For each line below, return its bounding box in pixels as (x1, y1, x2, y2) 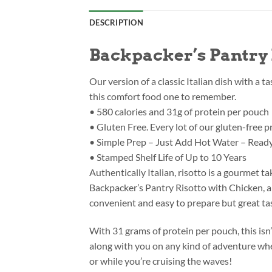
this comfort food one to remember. (89, 90, 236, 103)
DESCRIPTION (89, 17, 143, 27)
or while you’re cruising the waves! (89, 255, 232, 267)
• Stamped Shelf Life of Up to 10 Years (89, 151, 246, 163)
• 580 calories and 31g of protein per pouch (89, 106, 269, 118)
